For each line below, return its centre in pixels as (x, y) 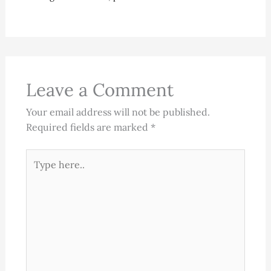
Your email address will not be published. (118, 112)
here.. (38, 171)
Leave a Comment (100, 90)
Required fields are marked (88, 127)
